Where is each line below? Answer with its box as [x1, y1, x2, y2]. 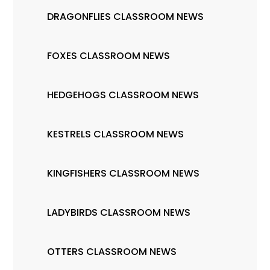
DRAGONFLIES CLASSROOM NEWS [47, 10, 204, 24]
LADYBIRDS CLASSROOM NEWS [47, 206, 191, 220]
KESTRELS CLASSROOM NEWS [47, 127, 184, 142]
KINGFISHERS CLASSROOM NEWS [47, 166, 200, 181]
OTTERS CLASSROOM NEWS [47, 245, 177, 259]
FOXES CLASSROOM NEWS [47, 49, 171, 63]
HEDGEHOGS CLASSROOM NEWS [47, 88, 199, 102]
